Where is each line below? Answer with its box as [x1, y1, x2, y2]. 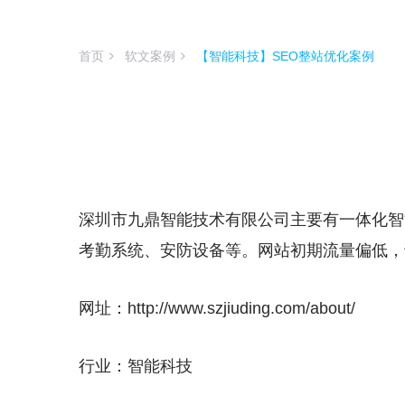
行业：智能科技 [79, 357, 193, 375]
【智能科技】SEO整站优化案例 [196, 49, 374, 63]
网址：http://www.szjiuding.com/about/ [79, 299, 355, 317]
